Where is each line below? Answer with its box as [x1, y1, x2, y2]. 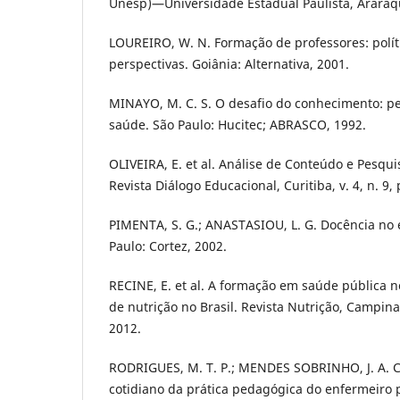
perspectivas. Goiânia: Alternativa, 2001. [109, 55, 349, 73]
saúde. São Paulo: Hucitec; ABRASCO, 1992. [109, 116, 366, 134]
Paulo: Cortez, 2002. [109, 237, 227, 255]
